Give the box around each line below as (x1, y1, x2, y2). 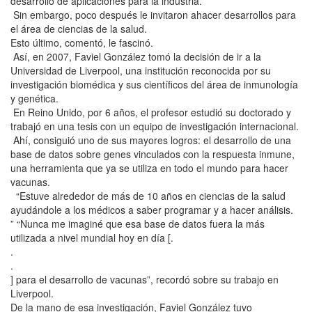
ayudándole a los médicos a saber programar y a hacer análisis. (10, 203, 293, 217)
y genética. (10, 91, 58, 105)
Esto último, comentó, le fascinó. (10, 36, 153, 49)
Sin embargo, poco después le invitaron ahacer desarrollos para (10, 8, 296, 22)
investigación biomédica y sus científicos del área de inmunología (10, 77, 298, 91)
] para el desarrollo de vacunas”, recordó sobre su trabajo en (10, 272, 279, 286)
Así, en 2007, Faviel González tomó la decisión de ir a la (10, 49, 261, 63)
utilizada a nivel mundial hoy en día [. (10, 231, 173, 244)
